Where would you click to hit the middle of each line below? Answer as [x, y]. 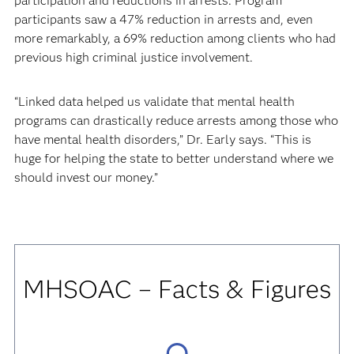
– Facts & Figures [234, 289]
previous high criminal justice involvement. [133, 57]
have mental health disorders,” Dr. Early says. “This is [162, 139]
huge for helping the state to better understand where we [173, 158]
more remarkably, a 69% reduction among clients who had [175, 38]
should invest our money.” [86, 177]
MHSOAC [80, 289]
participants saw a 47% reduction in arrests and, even [163, 19]
